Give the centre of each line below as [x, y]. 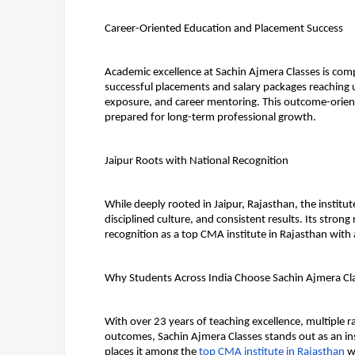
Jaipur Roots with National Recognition [197, 161]
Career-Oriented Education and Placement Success [224, 29]
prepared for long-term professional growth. [210, 118]
